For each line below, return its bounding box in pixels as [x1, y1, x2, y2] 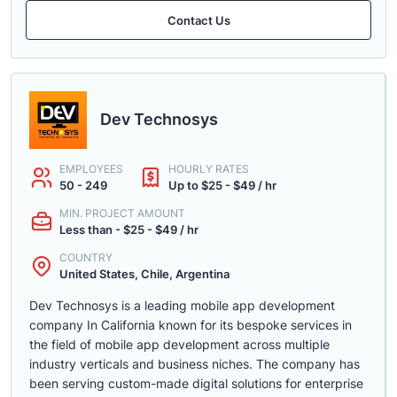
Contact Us [167, 12, 230, 27]
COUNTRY [59, 251, 113, 264]
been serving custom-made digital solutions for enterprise [29, 376, 363, 391]
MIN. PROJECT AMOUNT [59, 206, 185, 220]
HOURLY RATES [168, 162, 249, 175]
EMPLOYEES [59, 162, 123, 175]
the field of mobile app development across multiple [29, 337, 330, 352]
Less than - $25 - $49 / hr [59, 222, 198, 237]
